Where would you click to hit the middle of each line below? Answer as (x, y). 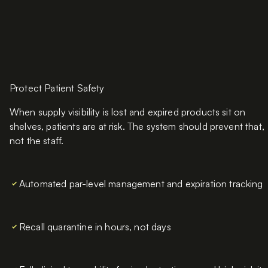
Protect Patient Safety (57, 88)
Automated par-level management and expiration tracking (141, 184)
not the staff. (37, 141)
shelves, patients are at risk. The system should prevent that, (137, 127)
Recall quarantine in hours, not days (95, 227)
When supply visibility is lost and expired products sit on (128, 112)
